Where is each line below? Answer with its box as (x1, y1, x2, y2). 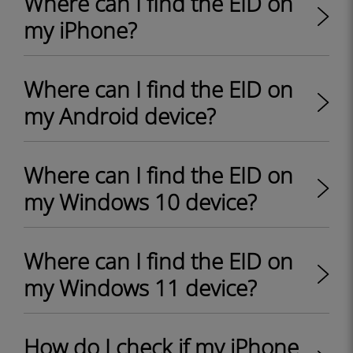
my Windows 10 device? (24, 187, 257, 217)
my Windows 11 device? (24, 273, 257, 303)
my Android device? (24, 101, 216, 131)
